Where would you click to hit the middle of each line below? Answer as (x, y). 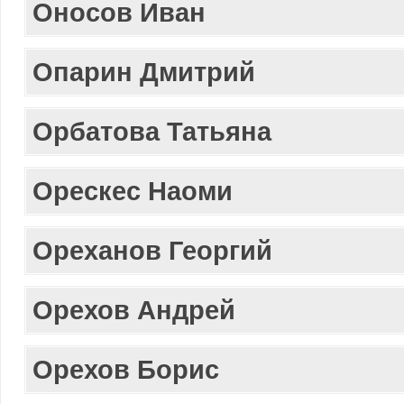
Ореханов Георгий (152, 250)
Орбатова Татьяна (152, 131)
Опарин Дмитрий (144, 72)
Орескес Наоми (133, 191)
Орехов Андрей (134, 310)
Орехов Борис (126, 369)
